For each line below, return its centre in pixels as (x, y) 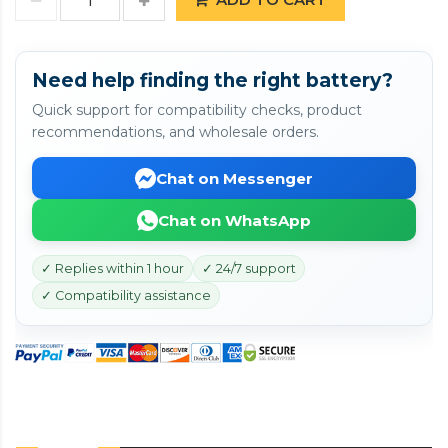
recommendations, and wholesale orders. (175, 132)
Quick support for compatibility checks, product (197, 110)
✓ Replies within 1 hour (112, 268)
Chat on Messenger (234, 178)
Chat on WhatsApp (234, 220)
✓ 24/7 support (249, 268)
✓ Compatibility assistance (126, 295)
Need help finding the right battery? (212, 80)
